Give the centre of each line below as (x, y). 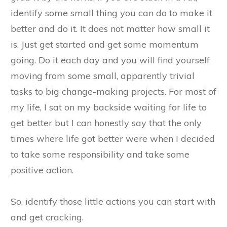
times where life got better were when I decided (113, 138)
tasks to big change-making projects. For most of (113, 91)
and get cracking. (47, 217)
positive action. (42, 170)
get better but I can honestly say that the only (106, 123)
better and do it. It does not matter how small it (110, 28)
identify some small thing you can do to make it (111, 13)
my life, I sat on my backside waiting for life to (109, 107)
